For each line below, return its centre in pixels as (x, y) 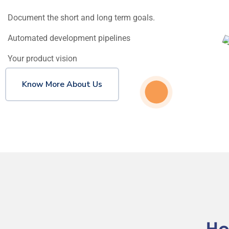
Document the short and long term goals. (81, 18)
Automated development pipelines (69, 38)
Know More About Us (62, 85)
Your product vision (42, 59)
